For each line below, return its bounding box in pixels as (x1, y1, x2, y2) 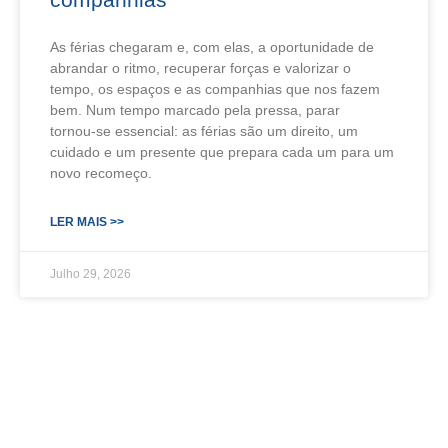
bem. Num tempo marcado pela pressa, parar (50, 101, 340, 118)
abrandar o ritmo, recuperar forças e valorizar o (50, 59, 351, 76)
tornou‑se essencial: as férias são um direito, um (50, 122, 358, 139)
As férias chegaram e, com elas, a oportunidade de (50, 38, 374, 55)
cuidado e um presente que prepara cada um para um (50, 143, 394, 160)
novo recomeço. (50, 164, 152, 181)
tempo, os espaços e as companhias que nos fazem (50, 80, 380, 97)
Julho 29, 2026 (50, 266, 131, 281)
